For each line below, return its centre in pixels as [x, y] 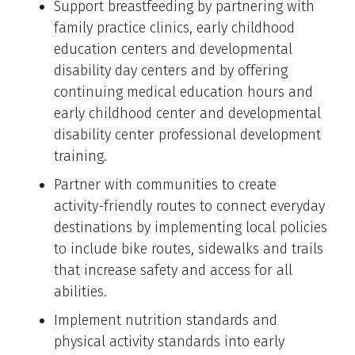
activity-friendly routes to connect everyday [189, 206]
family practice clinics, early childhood [174, 28]
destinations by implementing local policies [191, 228]
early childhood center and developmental [187, 114]
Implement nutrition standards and [166, 321]
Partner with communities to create [165, 185]
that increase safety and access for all [173, 271]
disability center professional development [187, 135]
